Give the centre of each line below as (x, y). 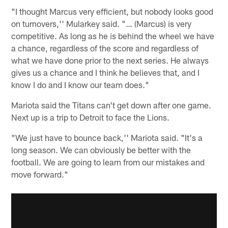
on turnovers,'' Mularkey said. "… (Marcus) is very (102, 23)
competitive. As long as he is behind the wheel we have (113, 35)
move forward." (40, 174)
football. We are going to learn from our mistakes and (108, 162)
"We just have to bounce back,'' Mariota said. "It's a (107, 137)
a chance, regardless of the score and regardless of (105, 48)
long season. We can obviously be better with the (101, 149)
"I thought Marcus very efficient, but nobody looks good (112, 11)
